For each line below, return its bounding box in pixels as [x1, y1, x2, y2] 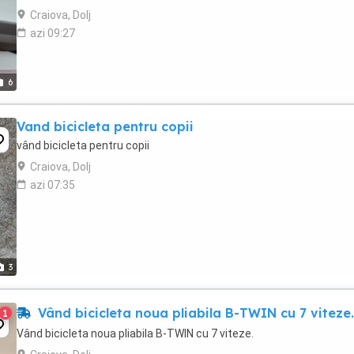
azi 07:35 [30, 179, 75, 191]
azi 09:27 [30, 27, 75, 40]
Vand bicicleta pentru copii [17, 119, 194, 134]
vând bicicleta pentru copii [17, 139, 149, 152]
